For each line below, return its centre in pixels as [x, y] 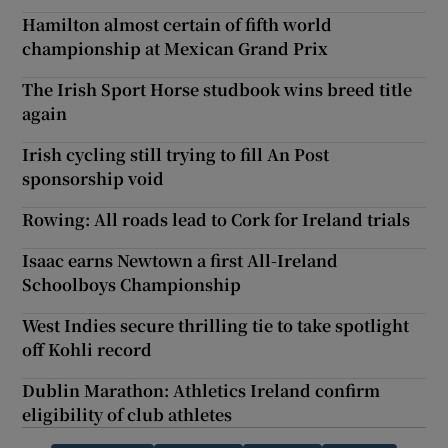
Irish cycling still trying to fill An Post [176, 154]
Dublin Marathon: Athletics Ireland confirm [201, 390]
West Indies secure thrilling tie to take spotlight [216, 325]
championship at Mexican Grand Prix [175, 48]
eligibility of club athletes [127, 414]
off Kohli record [87, 349]
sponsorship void [93, 178]
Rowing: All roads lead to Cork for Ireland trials [216, 219]
